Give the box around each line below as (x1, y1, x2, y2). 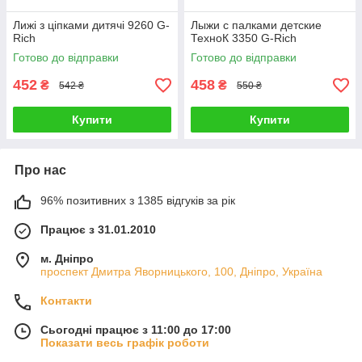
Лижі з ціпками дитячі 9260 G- (13, 19, 170, 32)
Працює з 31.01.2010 (40, 223, 156, 236)
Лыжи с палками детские (191, 19, 322, 32)
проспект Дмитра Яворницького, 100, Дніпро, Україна (40, 265, 322, 278)
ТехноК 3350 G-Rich (191, 32, 297, 44)
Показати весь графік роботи (40, 336, 209, 349)
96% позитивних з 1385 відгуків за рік (40, 194, 235, 207)
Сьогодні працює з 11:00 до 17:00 (40, 323, 231, 336)
